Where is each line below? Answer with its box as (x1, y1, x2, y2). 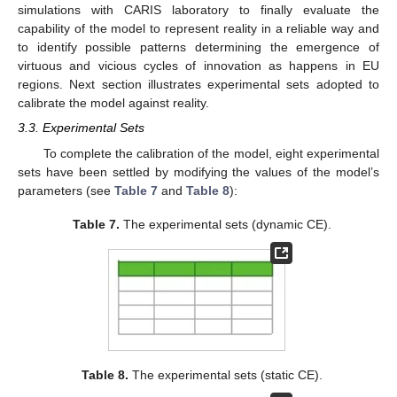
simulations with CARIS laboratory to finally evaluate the (18, 3, 379, 18)
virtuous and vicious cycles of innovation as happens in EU (18, 58, 379, 74)
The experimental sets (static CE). (128, 368, 323, 383)
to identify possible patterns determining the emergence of (18, 40, 379, 55)
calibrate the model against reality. (18, 96, 209, 111)
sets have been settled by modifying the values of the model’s (18, 164, 379, 179)
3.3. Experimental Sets (18, 121, 144, 136)
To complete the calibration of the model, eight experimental (43, 145, 379, 160)
